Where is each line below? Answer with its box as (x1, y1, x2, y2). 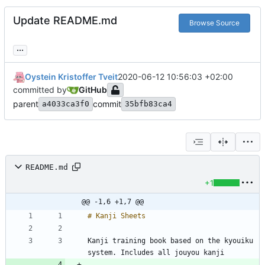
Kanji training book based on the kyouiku (88, 237, 253, 245)
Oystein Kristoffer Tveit (25, 72, 118, 82)
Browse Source (189, 18, 240, 28)
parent (13, 99, 38, 109)
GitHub (79, 85, 107, 95)
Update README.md (13, 14, 117, 27)
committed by (13, 85, 67, 95)
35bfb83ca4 (125, 99, 172, 109)
